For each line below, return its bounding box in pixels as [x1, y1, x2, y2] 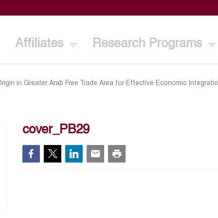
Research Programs [92, 38, 206, 50]
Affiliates [15, 38, 67, 50]
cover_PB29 [22, 124, 90, 136]
